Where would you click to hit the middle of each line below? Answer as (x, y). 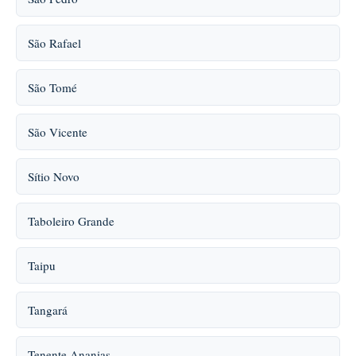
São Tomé (52, 87)
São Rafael (54, 43)
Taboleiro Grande (71, 221)
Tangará (48, 310)
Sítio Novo (54, 176)
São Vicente (58, 132)
